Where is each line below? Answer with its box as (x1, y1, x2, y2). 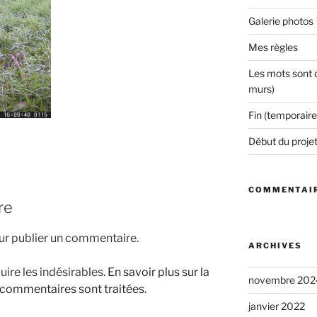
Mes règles (248, 41, 298, 54)
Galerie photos (248, 15, 313, 28)
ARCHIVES (248, 241, 302, 251)
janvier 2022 (248, 300, 305, 313)
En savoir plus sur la (108, 265, 209, 279)
